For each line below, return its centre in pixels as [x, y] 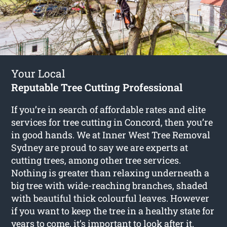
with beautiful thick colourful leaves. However [110, 198]
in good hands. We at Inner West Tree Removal [111, 135]
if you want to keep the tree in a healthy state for [113, 211]
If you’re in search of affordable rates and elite [109, 109]
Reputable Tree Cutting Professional [97, 87]
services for [37, 122]
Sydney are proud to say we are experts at [100, 147]
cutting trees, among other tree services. [96, 160]
